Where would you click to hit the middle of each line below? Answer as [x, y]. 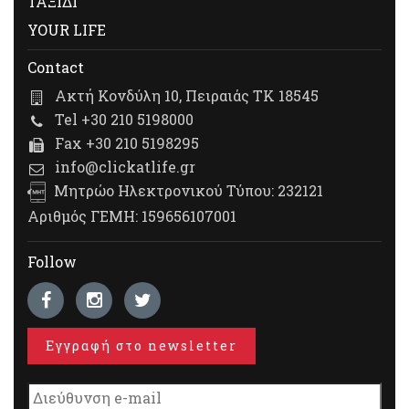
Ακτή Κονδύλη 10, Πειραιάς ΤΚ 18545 [187, 96]
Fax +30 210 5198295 [127, 143]
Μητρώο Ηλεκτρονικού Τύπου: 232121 [189, 191]
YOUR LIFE [67, 30]
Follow [52, 262]
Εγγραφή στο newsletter [142, 346]
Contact [56, 68]
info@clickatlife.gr [125, 167]
